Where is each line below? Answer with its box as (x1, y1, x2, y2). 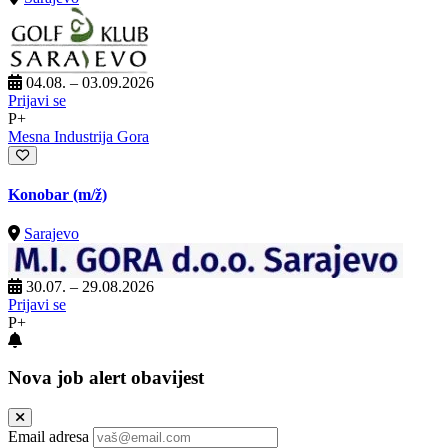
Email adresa (8, 427, 89, 445)
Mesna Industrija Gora (8, 127, 149, 145)
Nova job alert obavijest (8, 366, 204, 388)
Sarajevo (24, 225, 79, 243)
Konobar (8, 185, 73, 203)
